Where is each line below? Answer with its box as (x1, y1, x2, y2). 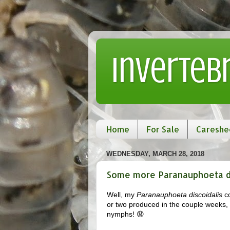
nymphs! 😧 (107, 209, 144, 218)
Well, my (107, 190, 137, 199)
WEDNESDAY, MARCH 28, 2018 (106, 149, 204, 158)
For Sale (146, 124, 179, 135)
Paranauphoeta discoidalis (137, 190, 222, 199)
